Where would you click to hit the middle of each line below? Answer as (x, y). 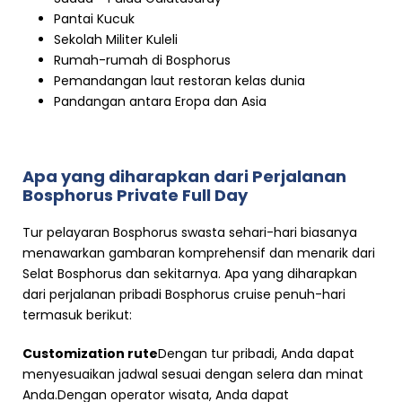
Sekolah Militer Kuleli (116, 40)
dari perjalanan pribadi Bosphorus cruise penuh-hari (184, 295)
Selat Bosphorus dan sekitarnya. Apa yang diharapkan (190, 274)
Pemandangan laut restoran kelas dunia (179, 81)
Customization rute (90, 354)
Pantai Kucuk (94, 19)
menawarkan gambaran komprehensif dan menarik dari (199, 253)
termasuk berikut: (77, 315)
